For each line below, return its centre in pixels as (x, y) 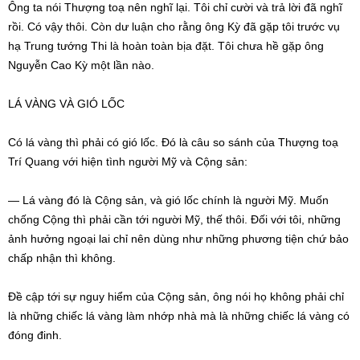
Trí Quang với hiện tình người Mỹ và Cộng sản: (128, 162)
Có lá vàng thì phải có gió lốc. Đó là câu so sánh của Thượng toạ (173, 142)
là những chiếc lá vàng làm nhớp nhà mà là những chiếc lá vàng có (179, 316)
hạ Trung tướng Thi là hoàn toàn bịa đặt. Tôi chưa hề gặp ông (166, 46)
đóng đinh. (35, 335)
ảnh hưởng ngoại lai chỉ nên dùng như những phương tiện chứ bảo (178, 239)
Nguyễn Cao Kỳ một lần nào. (81, 65)
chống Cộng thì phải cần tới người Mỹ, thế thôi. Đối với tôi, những (174, 219)
